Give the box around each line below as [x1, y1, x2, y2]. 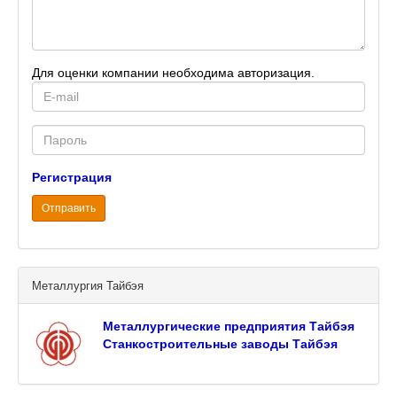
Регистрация [32, 170, 112, 185]
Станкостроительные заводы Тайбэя [103, 337, 338, 352]
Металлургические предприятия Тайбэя [103, 319, 354, 334]
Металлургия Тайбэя [32, 279, 144, 293]
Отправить [42, 202, 96, 215]
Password [31, 126, 90, 141]
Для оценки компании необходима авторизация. [32, 66, 315, 81]
